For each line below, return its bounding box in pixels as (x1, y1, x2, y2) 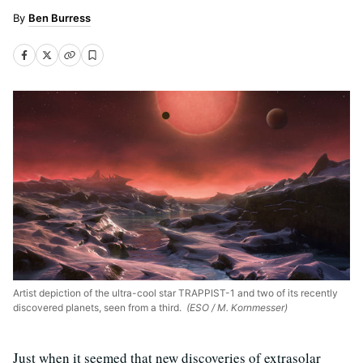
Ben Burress (28, 11, 91, 24)
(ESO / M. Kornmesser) (184, 301, 288, 314)
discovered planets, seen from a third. (13, 301, 184, 314)
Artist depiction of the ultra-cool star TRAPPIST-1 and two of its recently (13, 286, 338, 299)
